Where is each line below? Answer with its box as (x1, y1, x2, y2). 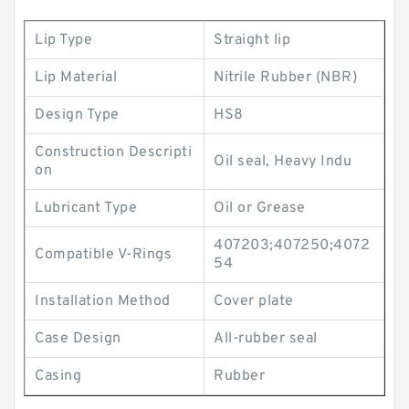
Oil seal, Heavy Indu (214, 152, 351, 171)
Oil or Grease (214, 199, 306, 217)
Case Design (35, 330, 121, 348)
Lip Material (35, 68, 117, 87)
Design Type (35, 106, 120, 124)
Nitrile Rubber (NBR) (214, 68, 357, 87)
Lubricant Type (35, 199, 137, 217)
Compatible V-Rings (35, 246, 172, 264)
